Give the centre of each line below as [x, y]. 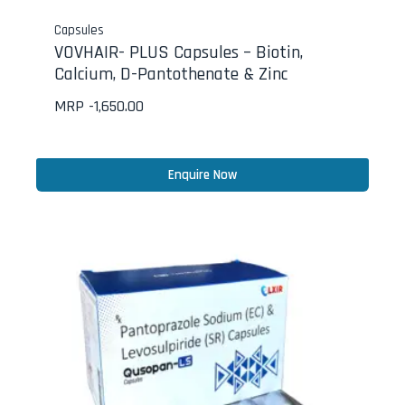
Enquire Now [202, 175]
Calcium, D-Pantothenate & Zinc [171, 74]
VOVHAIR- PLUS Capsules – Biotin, [179, 52]
